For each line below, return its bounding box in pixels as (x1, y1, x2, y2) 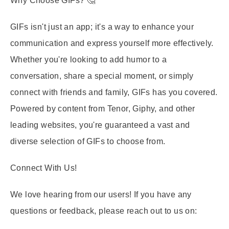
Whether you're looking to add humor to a (10, 55, 167, 64)
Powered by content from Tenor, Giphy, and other (10, 104, 195, 113)
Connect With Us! (10, 164, 77, 172)
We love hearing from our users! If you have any (10, 190, 192, 199)
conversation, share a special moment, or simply (10, 72, 194, 80)
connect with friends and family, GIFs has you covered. (10, 88, 218, 97)
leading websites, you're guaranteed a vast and (10, 121, 190, 129)
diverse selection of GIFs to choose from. (10, 137, 166, 146)
